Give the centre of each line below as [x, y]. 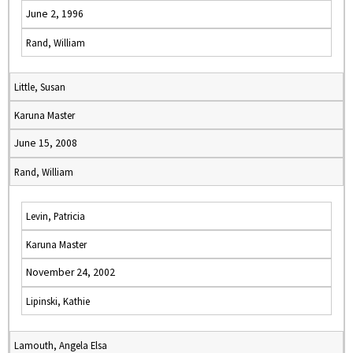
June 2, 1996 [55, 14]
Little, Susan [40, 87]
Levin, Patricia [56, 216]
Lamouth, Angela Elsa [61, 345]
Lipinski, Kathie [58, 301]
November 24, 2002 [71, 272]
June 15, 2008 [46, 143]
